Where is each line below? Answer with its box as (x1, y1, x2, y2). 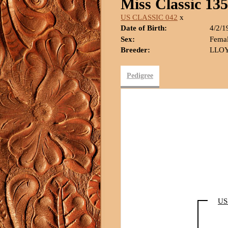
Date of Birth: (121, 24, 167, 32)
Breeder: (121, 46, 150, 54)
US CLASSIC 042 (121, 13, 178, 21)
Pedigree (127, 72, 153, 79)
